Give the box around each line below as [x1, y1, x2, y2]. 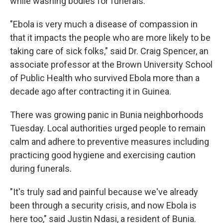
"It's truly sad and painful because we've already [10, 187, 198, 197]
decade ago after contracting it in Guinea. [10, 86, 171, 97]
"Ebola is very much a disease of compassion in [10, 19, 198, 29]
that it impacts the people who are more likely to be [10, 32, 211, 43]
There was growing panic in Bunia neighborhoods [10, 110, 204, 120]
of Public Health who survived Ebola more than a [10, 73, 200, 83]
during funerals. [10, 163, 72, 174]
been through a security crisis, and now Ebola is [10, 200, 197, 211]
